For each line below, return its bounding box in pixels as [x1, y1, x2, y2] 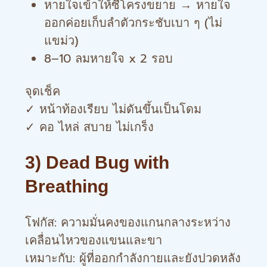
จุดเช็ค [25, 82, 60, 100]
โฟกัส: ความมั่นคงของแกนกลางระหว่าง [25, 213, 231, 231]
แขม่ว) [44, 32, 79, 49]
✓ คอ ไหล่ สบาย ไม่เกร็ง [25, 118, 154, 136]
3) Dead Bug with [25, 153, 169, 172]
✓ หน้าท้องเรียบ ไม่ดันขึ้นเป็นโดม [25, 100, 201, 118]
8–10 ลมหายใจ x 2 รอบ [44, 49, 173, 67]
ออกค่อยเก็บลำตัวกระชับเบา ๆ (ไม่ [44, 14, 222, 32]
